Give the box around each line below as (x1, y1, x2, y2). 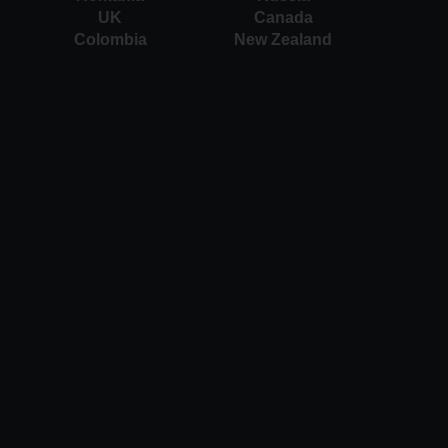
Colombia (73, 30, 147, 48)
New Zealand (234, 30, 332, 48)
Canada (253, 8, 313, 26)
